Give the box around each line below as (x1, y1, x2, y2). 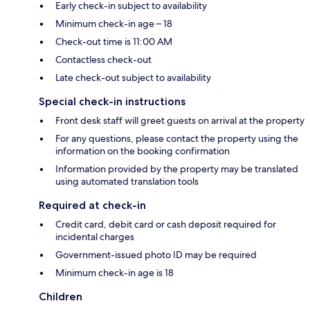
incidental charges (55, 230, 134, 243)
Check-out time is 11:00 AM (55, 35, 172, 48)
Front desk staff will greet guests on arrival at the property (55, 113, 304, 127)
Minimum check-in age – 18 (55, 17, 172, 30)
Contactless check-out (55, 53, 152, 66)
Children (39, 289, 82, 303)
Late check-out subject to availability (55, 71, 211, 84)
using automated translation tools (55, 174, 199, 188)
